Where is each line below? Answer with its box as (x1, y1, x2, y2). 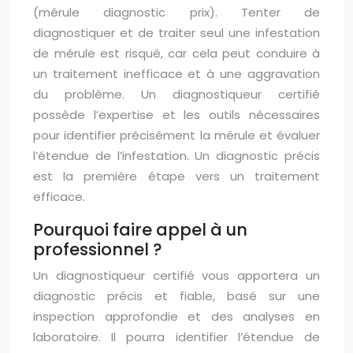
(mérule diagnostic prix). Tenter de (33, 4, 320, 21)
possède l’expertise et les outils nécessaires (33, 106, 320, 124)
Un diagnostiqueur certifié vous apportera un (33, 267, 320, 284)
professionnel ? (33, 238, 162, 262)
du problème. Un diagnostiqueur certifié (33, 86, 320, 103)
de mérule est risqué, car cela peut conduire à (33, 45, 320, 62)
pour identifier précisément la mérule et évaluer (33, 127, 320, 144)
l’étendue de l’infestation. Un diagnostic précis (33, 147, 320, 165)
